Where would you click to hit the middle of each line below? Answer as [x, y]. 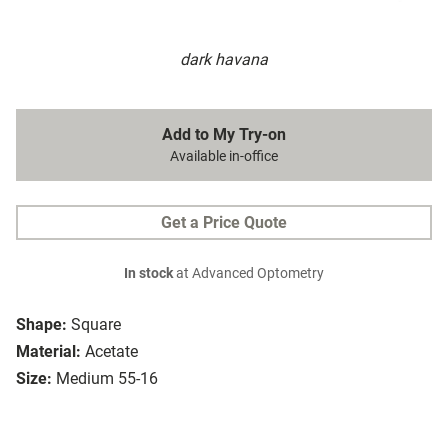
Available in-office [224, 157]
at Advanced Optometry [248, 274]
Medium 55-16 [107, 379]
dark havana [224, 60]
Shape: [41, 325]
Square [96, 325]
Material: [48, 352]
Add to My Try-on [224, 135]
